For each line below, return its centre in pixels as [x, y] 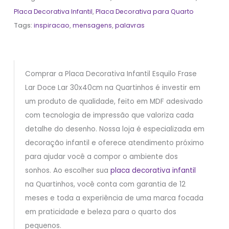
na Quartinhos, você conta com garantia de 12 [105, 185]
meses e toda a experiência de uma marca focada [114, 198]
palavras [130, 26]
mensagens [93, 26]
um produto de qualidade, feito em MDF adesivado [114, 102]
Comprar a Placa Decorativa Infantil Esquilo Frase [111, 74]
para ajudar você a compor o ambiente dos [101, 157]
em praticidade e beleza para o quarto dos [100, 212]
